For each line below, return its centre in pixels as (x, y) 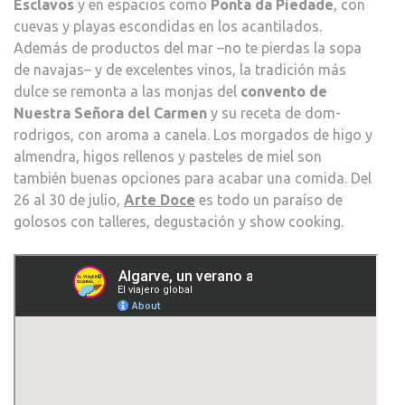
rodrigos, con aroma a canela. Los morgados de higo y (193, 135)
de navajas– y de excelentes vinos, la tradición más (180, 70)
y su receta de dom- (274, 113)
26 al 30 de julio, (69, 200)
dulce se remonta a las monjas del (127, 92)
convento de (284, 92)
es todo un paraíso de (269, 200)
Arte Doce (160, 200)
